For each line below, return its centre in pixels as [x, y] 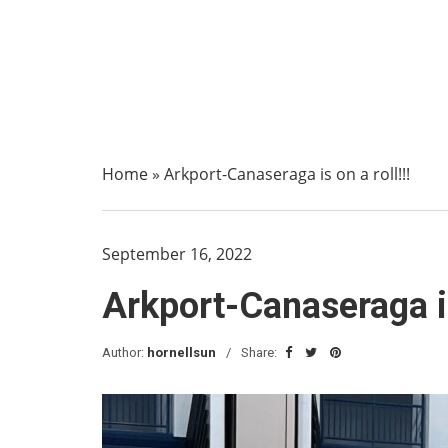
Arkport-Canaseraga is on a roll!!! [287, 174]
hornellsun [181, 352]
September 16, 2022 [177, 254]
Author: [124, 352]
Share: [260, 352]
